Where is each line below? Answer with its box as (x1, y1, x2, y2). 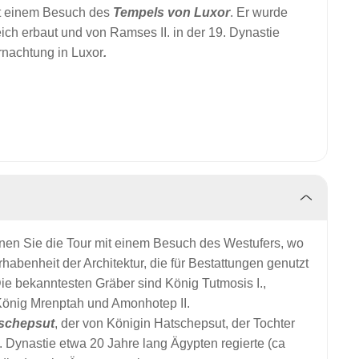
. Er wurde (230, 6, 288, 19)
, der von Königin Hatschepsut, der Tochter (54, 317, 295, 330)
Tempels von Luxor (113, 6, 230, 19)
